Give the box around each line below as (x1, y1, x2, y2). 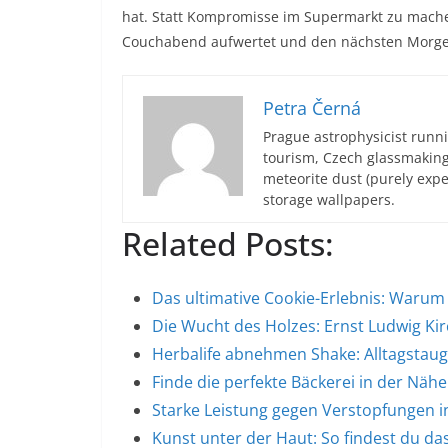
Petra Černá (263, 96, 361, 120)
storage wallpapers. (263, 190, 395, 209)
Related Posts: (122, 222, 334, 265)
